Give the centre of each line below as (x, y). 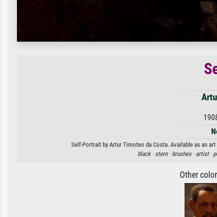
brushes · (184, 154)
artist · (204, 154)
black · (146, 154)
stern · (163, 154)
